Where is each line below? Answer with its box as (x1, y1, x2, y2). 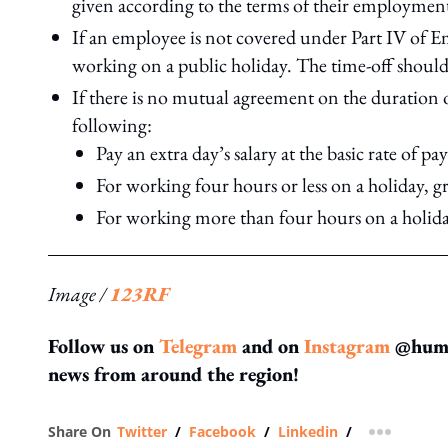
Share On (48, 422, 111, 441)
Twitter (117, 422, 167, 441)
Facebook (189, 422, 256, 441)
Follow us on (48, 333, 159, 359)
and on (237, 333, 304, 359)
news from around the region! (48, 361, 299, 387)
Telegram (159, 333, 237, 359)
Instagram (304, 333, 390, 359)
